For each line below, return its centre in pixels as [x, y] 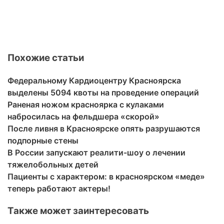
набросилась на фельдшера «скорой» [83, 117]
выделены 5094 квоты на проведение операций [103, 93]
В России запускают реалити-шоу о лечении [96, 153]
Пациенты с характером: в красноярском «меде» [106, 177]
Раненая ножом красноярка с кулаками [86, 105]
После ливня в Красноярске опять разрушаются [104, 129]
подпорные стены [43, 141]
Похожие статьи [46, 58]
